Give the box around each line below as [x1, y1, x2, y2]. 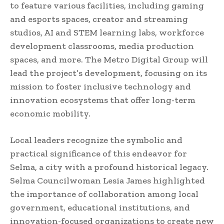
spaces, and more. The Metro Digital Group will [10, 53, 208, 65]
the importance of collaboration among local [10, 188, 198, 199]
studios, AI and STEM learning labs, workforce [10, 26, 204, 38]
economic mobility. [10, 107, 90, 119]
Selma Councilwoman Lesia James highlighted [10, 174, 205, 186]
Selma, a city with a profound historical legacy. [10, 161, 208, 172]
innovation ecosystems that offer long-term [10, 94, 195, 105]
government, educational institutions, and [10, 201, 190, 213]
